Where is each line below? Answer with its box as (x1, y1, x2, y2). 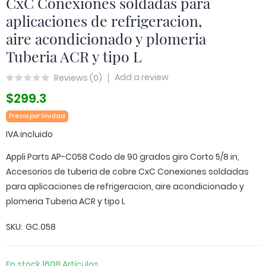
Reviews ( (54, 71, 93, 84)
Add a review (115, 71, 169, 83)
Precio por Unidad (9, 112, 65, 121)
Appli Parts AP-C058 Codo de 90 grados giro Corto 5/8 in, (6, 151, 239, 163)
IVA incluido (6, 128, 53, 140)
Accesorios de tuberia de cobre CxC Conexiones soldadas (6, 166, 249, 178)
